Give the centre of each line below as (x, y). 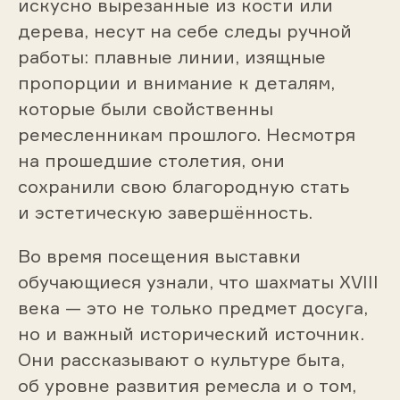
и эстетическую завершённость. (165, 212)
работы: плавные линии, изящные (171, 57)
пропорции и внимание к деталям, (176, 83)
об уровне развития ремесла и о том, (187, 386)
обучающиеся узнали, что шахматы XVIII (198, 282)
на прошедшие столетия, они (151, 161)
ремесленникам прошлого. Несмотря (186, 135)
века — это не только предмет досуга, (192, 308)
